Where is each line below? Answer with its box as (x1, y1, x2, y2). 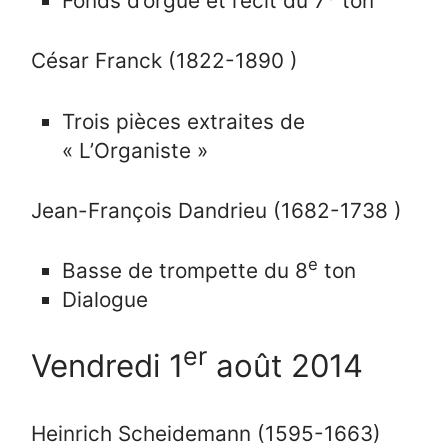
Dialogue (62, 286, 149, 312)
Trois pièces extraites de (62, 108, 306, 134)
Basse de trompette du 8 (62, 257, 309, 283)
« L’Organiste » (62, 137, 209, 163)
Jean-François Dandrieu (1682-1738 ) (31, 197, 403, 223)
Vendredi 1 (31, 347, 184, 386)
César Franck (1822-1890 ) (31, 48, 299, 74)
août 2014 (207, 347, 364, 386)
